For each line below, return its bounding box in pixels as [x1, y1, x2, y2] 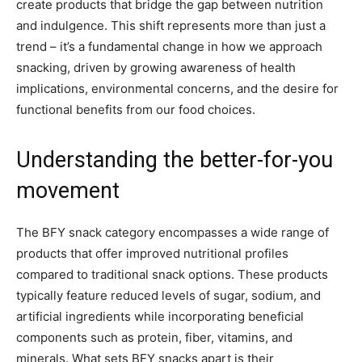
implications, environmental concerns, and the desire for [16, 81, 339, 97]
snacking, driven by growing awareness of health [16, 60, 296, 76]
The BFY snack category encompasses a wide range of [16, 225, 329, 241]
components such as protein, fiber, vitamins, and [16, 330, 293, 346]
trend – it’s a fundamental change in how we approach [16, 39, 322, 55]
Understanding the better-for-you [16, 147, 333, 174]
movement [16, 178, 120, 204]
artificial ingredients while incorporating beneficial [16, 309, 304, 325]
